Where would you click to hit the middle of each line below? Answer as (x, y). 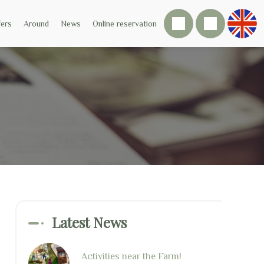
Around (36, 24)
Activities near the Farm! (131, 256)
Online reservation (125, 24)
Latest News (89, 222)
